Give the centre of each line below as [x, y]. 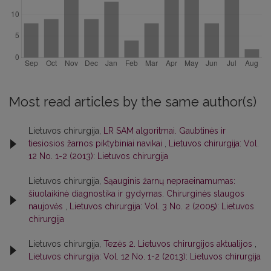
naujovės [47, 206]
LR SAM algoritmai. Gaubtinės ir [165, 131]
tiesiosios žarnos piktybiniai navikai [96, 143]
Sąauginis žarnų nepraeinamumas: [169, 181]
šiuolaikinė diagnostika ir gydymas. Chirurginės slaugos [136, 194]
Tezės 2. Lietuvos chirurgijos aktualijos [179, 244]
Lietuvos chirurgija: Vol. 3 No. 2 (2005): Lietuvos [162, 206]
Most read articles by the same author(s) [133, 102]
